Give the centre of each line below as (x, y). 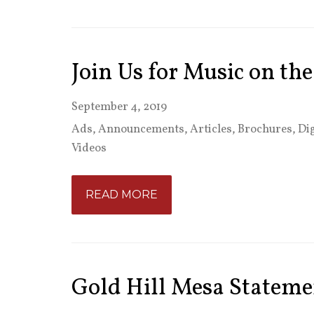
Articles (211, 129)
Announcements (141, 129)
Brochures (265, 129)
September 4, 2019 (119, 107)
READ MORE (122, 194)
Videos (89, 148)
